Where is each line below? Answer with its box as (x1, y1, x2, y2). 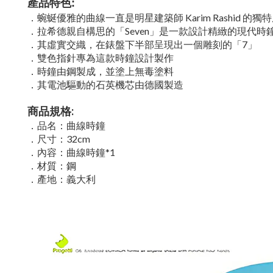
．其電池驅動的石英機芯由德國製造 (27, 79, 183, 90)
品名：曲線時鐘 (37, 119, 105, 131)
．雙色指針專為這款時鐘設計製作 (27, 52, 174, 63)
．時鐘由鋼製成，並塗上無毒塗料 (27, 65, 174, 77)
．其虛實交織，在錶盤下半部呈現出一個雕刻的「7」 (27, 38, 257, 50)
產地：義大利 (37, 173, 96, 185)
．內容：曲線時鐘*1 (27, 146, 115, 158)
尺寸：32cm (37, 133, 90, 144)
